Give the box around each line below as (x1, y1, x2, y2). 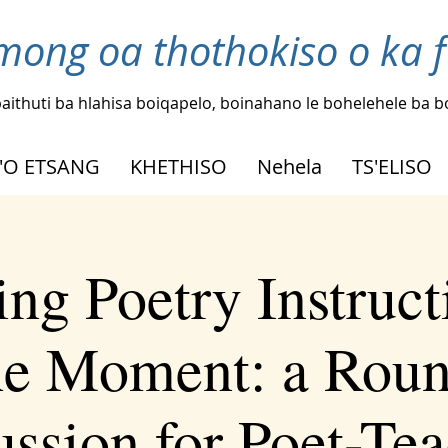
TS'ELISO (352, 152, 432, 180)
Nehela (257, 152, 322, 180)
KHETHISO (130, 152, 227, 180)
